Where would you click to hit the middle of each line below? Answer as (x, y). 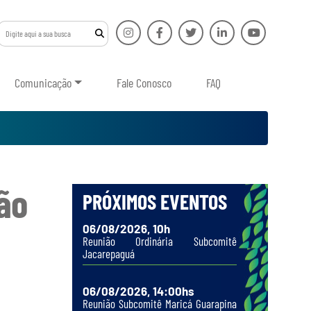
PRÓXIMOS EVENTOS (154, 201)
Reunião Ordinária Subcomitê (159, 241)
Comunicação (43, 83)
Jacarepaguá (108, 253)
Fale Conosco (144, 83)
